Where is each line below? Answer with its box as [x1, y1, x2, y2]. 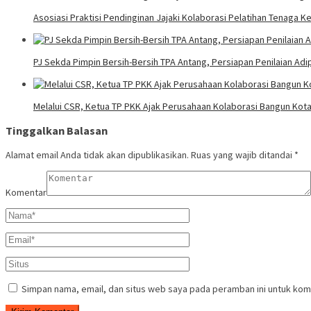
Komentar [6, 186, 47, 199]
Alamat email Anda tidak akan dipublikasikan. [6, 149, 189, 162]
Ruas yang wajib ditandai [191, 149, 294, 162]
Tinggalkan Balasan [6, 124, 108, 138]
